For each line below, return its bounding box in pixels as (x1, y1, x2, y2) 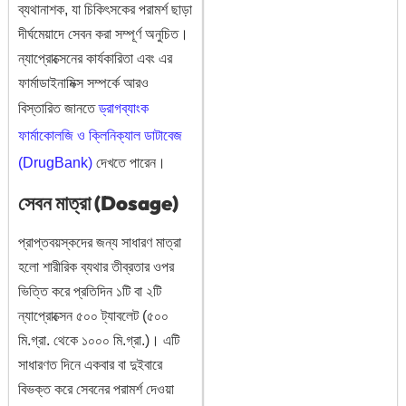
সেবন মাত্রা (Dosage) (18, 189, 179, 216)
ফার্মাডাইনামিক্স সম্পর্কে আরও (18, 75, 149, 92)
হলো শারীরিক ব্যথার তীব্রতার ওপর (18, 258, 174, 275)
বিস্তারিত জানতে (18, 101, 99, 117)
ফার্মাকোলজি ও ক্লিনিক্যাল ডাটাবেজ (18, 128, 182, 144)
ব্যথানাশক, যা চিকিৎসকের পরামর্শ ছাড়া (18, 2, 192, 18)
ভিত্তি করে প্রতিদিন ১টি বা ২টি (18, 283, 161, 299)
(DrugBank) (18, 155, 92, 171)
